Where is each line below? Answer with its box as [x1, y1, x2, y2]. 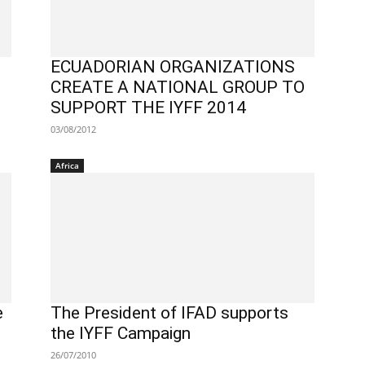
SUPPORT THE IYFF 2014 [51, 98, 246, 117]
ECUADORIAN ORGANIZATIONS [51, 57, 295, 77]
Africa [55, 160, 79, 171]
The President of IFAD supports [51, 303, 288, 323]
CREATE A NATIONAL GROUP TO [51, 77, 305, 97]
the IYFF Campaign [51, 323, 191, 343]
